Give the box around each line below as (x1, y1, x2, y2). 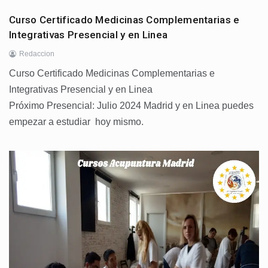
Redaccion (19, 49, 54, 58)
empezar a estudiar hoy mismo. (9, 116, 146, 127)
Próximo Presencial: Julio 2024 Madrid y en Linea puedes (9, 100, 254, 111)
